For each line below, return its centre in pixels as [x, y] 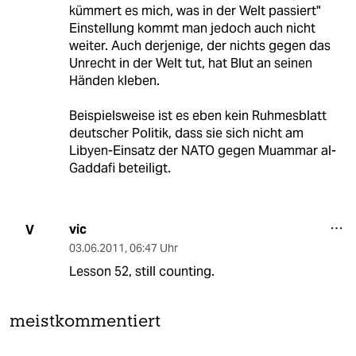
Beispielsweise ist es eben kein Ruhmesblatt [197, 116]
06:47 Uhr [153, 248]
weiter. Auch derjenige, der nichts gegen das [199, 46]
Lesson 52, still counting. [141, 272]
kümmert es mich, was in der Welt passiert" [194, 11]
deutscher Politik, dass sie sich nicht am [186, 133]
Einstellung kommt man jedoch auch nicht [192, 29]
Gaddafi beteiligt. [120, 168]
